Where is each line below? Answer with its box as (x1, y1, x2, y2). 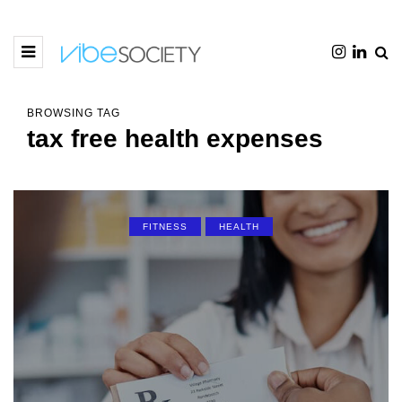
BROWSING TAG (27, 107, 120, 119)
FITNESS (143, 222, 188, 232)
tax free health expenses (27, 125, 323, 153)
